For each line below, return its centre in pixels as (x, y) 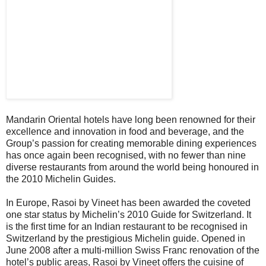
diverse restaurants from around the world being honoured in (132, 167)
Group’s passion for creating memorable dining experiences (131, 144)
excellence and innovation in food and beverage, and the (125, 132)
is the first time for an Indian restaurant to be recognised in (127, 227)
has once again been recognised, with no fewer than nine (126, 156)
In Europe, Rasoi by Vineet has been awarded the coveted (128, 203)
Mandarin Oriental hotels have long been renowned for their (131, 120)
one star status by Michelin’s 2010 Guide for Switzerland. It (129, 215)
